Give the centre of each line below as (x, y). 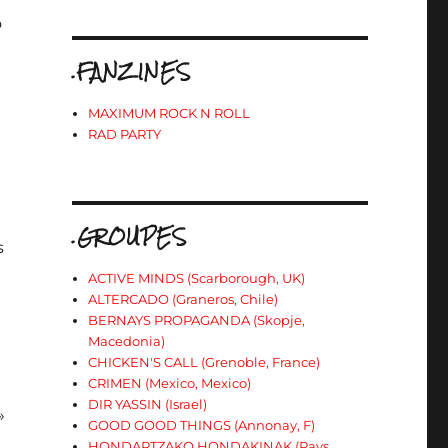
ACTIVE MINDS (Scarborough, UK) (197, 278)
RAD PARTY (125, 134)
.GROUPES (129, 236)
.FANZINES (131, 71)
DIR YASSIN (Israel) (148, 404)
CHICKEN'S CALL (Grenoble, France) (204, 362)
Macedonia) (127, 341)
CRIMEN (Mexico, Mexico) (170, 383)
